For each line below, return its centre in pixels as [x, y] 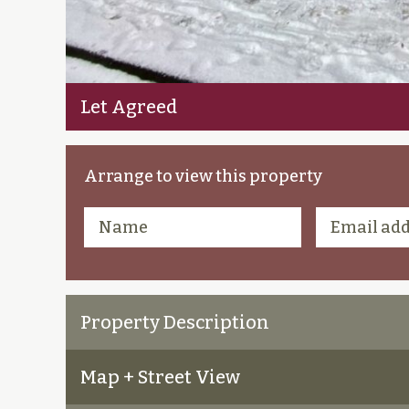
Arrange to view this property [203, 177]
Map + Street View [160, 378]
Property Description [175, 323]
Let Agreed [129, 107]
